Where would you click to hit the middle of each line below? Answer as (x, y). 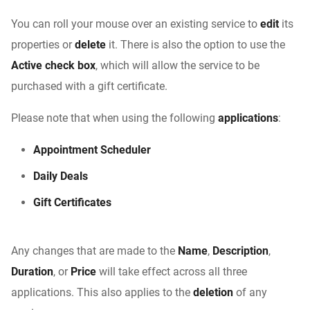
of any (250, 293)
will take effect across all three (172, 272)
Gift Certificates (72, 203)
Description (240, 251)
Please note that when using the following (115, 118)
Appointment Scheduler (93, 150)
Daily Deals (61, 176)
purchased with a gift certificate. (91, 86)
